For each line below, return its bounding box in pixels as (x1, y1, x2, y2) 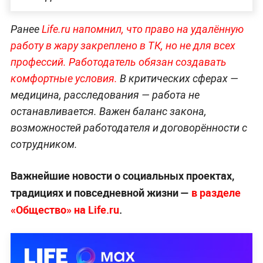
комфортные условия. (10, 72, 117, 85)
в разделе (188, 186, 241, 200)
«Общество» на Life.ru (10, 203, 119, 217)
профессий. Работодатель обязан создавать (10, 56, 227, 69)
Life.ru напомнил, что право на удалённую (41, 23, 244, 36)
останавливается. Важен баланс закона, (10, 105, 207, 118)
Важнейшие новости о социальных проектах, (10, 168, 234, 183)
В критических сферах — (117, 72, 238, 85)
